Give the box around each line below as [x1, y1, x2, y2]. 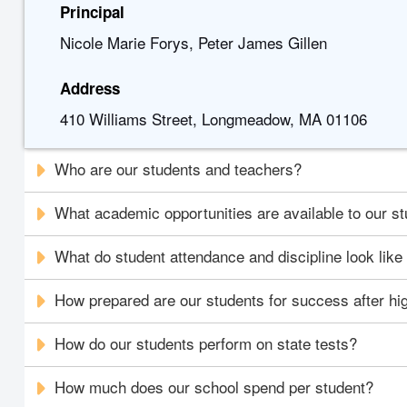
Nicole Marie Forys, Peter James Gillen [59, 31, 327, 54]
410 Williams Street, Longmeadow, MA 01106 [59, 107, 367, 130]
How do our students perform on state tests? [55, 332, 358, 354]
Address [59, 77, 120, 99]
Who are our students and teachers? [55, 157, 303, 180]
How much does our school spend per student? [55, 375, 374, 398]
